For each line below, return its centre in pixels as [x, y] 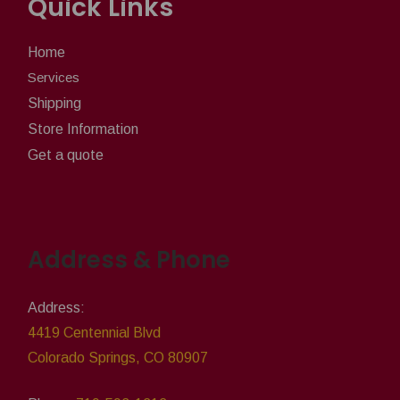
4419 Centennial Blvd [94, 332]
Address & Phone [129, 259]
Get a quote [66, 154]
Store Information [83, 129]
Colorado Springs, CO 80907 [118, 357]
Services [54, 77]
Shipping [54, 103]
